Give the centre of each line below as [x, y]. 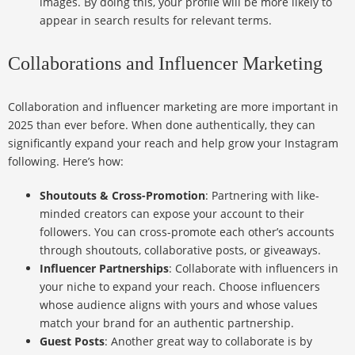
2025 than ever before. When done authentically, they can [162, 125]
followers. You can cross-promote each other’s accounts [187, 232]
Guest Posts [72, 342]
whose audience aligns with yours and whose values [179, 305]
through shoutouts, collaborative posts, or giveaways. [180, 250]
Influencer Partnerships [104, 269]
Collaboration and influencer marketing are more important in [173, 107]
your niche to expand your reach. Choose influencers [180, 287]
